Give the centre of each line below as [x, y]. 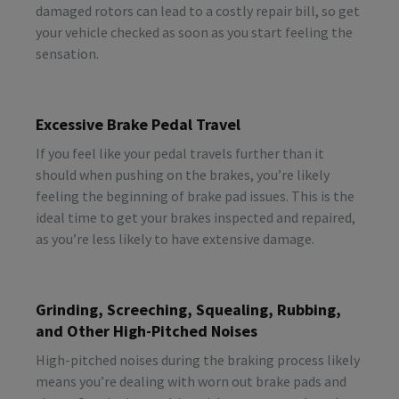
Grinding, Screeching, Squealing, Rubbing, [188, 309]
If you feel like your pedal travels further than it [180, 153]
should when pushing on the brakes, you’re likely [183, 174]
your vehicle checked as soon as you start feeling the [194, 32]
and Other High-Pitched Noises [147, 330]
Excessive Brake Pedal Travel [138, 124]
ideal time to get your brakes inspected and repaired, [195, 217]
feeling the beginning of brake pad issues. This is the [195, 195]
